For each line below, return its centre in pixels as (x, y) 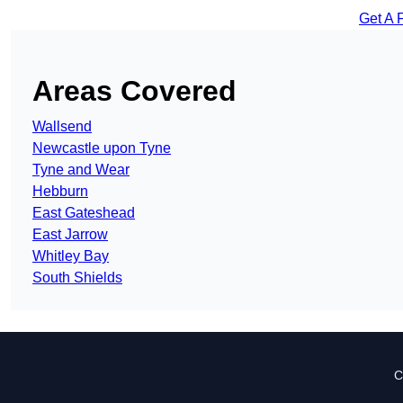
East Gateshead (84, 213)
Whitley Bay (71, 256)
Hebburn (60, 192)
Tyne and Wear (81, 170)
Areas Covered (134, 91)
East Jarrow (70, 235)
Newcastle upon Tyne (102, 148)
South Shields (77, 278)
